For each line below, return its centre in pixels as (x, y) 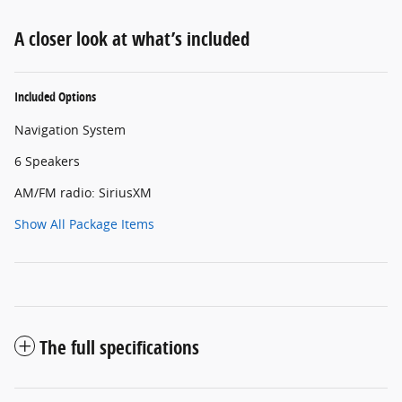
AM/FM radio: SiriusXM (83, 193)
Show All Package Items (84, 224)
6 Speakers (47, 162)
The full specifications (119, 348)
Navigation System (70, 130)
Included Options (55, 97)
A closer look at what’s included (132, 39)
